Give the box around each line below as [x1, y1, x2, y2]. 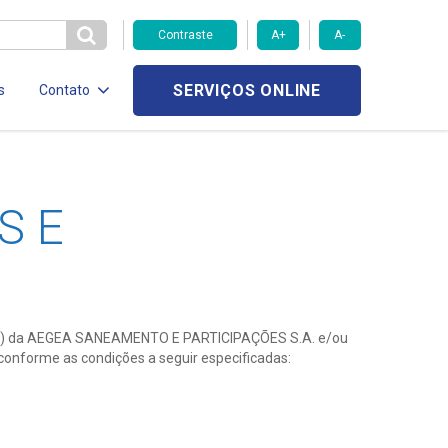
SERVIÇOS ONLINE [173, 81, 322, 101]
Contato [39, 82, 91, 99]
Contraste [157, 28, 213, 43]
